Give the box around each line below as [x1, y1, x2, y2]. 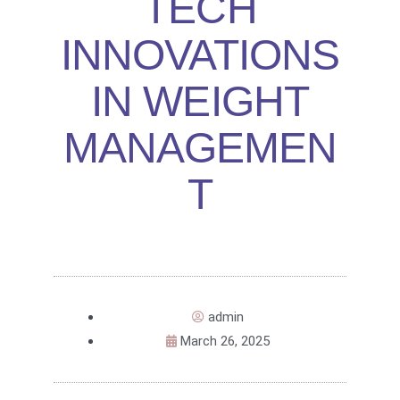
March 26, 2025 [180, 333, 270, 350]
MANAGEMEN [62, 124, 337, 172]
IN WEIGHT [91, 78, 309, 126]
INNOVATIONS [61, 31, 339, 79]
